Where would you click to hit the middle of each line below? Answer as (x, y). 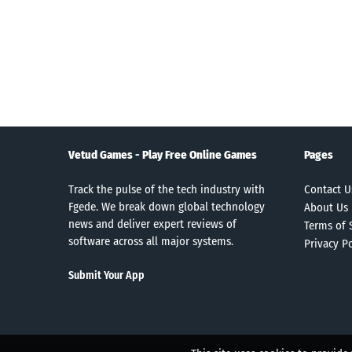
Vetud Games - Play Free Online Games (163, 154)
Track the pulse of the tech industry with (167, 189)
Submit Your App (106, 275)
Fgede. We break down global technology (167, 206)
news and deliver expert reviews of (152, 224)
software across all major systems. (151, 241)
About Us (326, 207)
